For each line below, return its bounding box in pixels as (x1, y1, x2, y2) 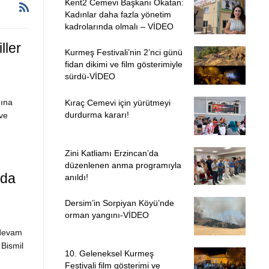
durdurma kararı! (64, 109, 129, 119)
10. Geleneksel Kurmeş (64, 248, 154, 258)
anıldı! (64, 172, 88, 182)
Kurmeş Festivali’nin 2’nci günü (64, 47, 183, 58)
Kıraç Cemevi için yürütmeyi (64, 97, 171, 107)
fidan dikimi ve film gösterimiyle (64, 59, 183, 70)
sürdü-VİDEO (64, 71, 115, 82)
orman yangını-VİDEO (64, 210, 149, 220)
